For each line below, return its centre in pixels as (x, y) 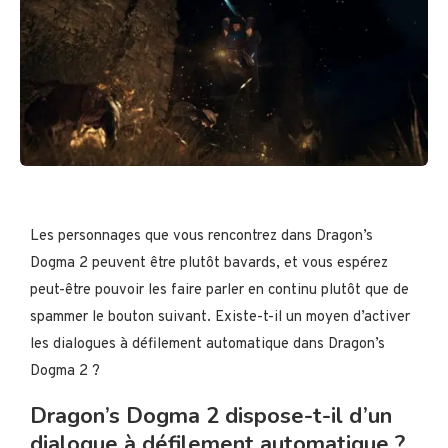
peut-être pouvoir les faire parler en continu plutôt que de (219, 290)
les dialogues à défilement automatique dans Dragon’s (207, 344)
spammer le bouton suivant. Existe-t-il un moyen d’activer (220, 317)
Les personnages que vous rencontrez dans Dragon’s (201, 236)
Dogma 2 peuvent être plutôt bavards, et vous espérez (209, 263)
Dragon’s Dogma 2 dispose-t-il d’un (211, 415)
